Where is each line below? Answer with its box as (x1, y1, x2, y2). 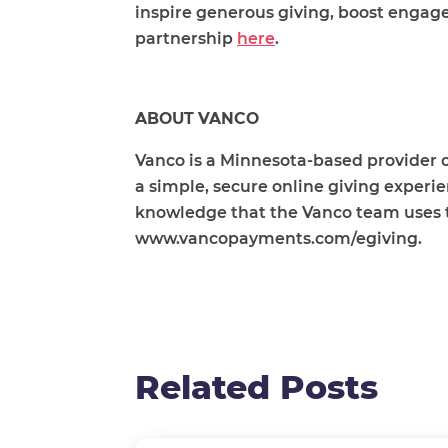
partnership (135, 29, 237, 49)
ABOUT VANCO (135, 109, 265, 129)
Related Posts (135, 366, 378, 407)
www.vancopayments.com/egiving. (135, 229, 428, 249)
